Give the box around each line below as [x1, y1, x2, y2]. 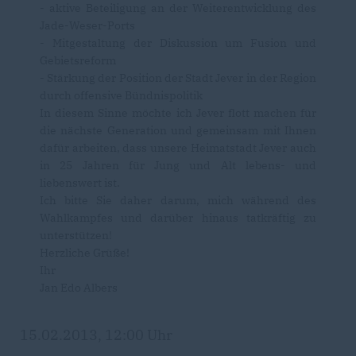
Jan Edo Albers [40, 280, 118, 295]
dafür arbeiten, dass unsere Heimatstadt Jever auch [40, 140, 316, 155]
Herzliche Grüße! [40, 245, 130, 260]
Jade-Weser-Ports [40, 17, 135, 33]
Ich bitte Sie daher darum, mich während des [40, 192, 316, 207]
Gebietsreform [40, 52, 116, 68]
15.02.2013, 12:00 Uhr [20, 325, 172, 344]
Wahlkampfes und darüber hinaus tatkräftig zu [40, 210, 316, 225]
